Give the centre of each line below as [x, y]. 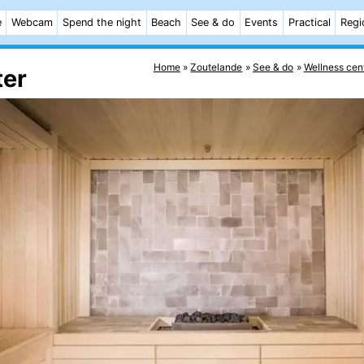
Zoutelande [217, 67]
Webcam [32, 22]
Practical [309, 22]
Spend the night [102, 22]
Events [262, 22]
